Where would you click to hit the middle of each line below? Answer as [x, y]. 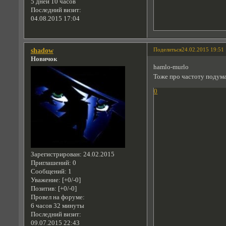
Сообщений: [48, 172]
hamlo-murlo [172, 67]
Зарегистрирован [55, 155]
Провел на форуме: [58, 197]
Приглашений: [51, 163]
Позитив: [43, 189]
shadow [42, 51]
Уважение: [45, 180]
